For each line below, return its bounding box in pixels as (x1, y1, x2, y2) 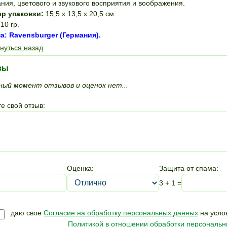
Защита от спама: (159, 164, 218, 173)
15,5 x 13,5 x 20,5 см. (44, 10, 116, 18)
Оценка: (67, 164, 94, 173)
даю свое (11, 209, 44, 217)
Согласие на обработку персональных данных (44, 209, 198, 217)
